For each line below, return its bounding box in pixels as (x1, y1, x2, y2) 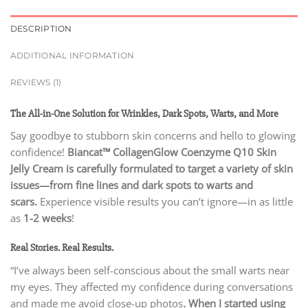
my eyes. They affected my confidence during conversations (10, 279, 293, 294)
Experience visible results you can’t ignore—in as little (40, 195, 293, 209)
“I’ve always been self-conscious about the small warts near (10, 263, 289, 277)
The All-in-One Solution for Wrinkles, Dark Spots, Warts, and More (10, 107, 278, 120)
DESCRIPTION (10, 23, 72, 34)
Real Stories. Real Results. (10, 241, 113, 255)
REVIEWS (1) (10, 76, 62, 87)
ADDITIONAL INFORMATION (10, 49, 135, 60)
